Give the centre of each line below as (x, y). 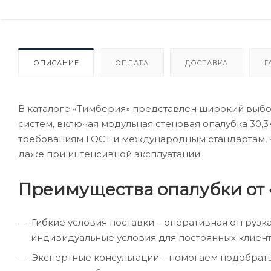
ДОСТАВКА (207, 63)
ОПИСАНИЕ (56, 63)
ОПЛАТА (132, 63)
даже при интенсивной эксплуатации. (110, 154)
